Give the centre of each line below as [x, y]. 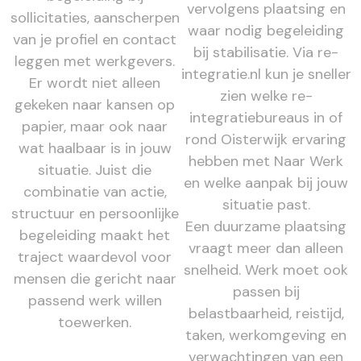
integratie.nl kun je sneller [266, 74]
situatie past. [266, 204]
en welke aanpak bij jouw [266, 183]
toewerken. [95, 322]
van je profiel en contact [95, 39]
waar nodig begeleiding [266, 30]
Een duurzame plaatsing [266, 226]
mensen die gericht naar [95, 278]
